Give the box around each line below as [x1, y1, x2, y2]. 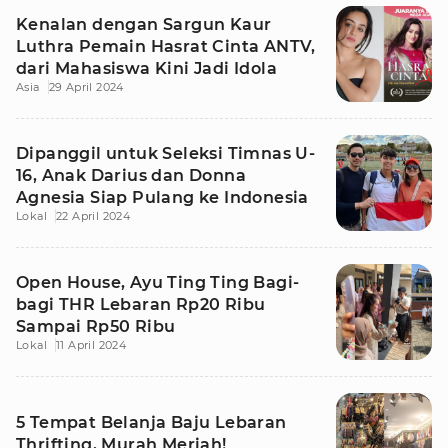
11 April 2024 [56, 338, 127, 352]
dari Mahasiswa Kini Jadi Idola [16, 59, 277, 78]
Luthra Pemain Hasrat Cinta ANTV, [16, 37, 316, 56]
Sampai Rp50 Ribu [16, 317, 176, 336]
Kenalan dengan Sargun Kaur [16, 15, 272, 34]
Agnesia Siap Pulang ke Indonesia [16, 188, 309, 207]
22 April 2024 [56, 209, 131, 223]
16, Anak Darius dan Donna [16, 166, 246, 185]
